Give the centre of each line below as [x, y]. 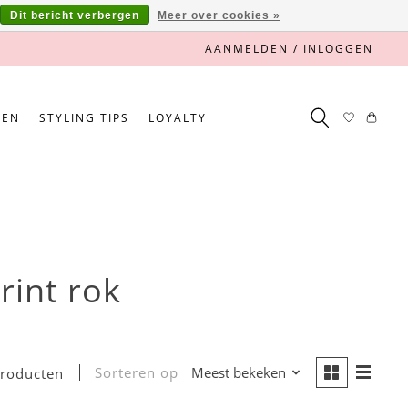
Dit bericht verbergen [75, 15]
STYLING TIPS [85, 117]
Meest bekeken [238, 373]
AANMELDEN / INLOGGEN [290, 48]
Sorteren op [137, 373]
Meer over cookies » [219, 15]
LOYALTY [178, 117]
